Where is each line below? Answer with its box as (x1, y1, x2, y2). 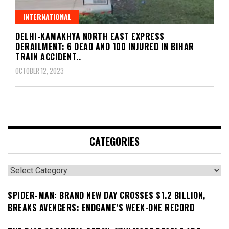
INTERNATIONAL (23, 11, 72, 22)
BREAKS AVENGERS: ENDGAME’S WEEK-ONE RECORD (8, 201, 194, 214)
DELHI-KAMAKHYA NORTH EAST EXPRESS (15, 30, 165, 42)
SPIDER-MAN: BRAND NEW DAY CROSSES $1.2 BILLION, (8, 189, 205, 201)
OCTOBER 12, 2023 (15, 65, 64, 76)
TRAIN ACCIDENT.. (15, 50, 81, 63)
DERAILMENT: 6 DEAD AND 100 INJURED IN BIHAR (15, 40, 194, 53)
